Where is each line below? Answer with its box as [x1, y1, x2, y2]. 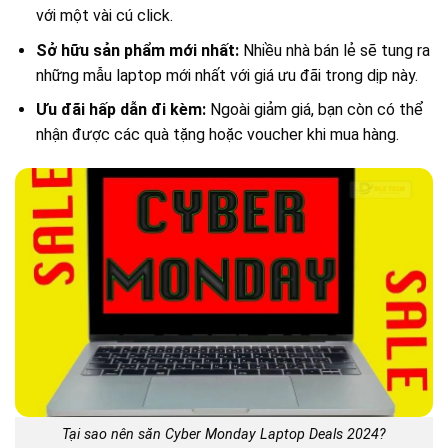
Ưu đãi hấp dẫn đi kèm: [35, 100, 206, 120]
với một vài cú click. [35, 6, 173, 26]
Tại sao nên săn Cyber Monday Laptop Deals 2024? [62, 425, 386, 443]
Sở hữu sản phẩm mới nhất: [35, 40, 239, 60]
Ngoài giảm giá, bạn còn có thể [205, 100, 423, 120]
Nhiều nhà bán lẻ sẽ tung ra [238, 40, 430, 60]
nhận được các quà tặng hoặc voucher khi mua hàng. [35, 125, 399, 145]
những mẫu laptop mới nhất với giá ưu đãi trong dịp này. [35, 65, 418, 85]
